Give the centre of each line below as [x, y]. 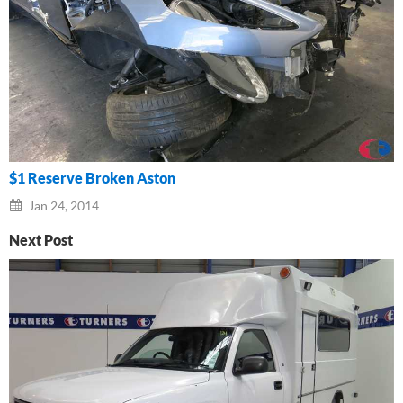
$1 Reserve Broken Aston [92, 178]
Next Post [41, 240]
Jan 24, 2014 [63, 206]
